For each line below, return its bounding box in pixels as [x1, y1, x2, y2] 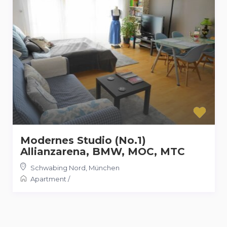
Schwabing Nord [30, 163, 86, 172]
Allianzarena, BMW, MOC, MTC [20, 145, 185, 158]
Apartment [30, 174, 66, 183]
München [88, 163, 120, 172]
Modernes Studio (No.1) [20, 134, 146, 146]
